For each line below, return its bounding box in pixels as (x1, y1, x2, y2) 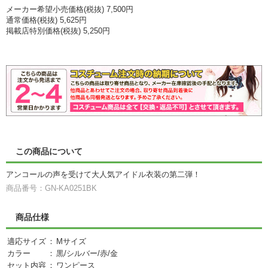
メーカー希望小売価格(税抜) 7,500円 (6, 4, 133, 14)
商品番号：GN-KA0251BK (6, 184, 97, 193)
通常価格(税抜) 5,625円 (6, 15, 87, 25)
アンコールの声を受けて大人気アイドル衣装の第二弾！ (6, 170, 200, 179)
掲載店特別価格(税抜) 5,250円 (6, 26, 110, 35)
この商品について (16, 147, 83, 157)
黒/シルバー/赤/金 (56, 249, 118, 258)
